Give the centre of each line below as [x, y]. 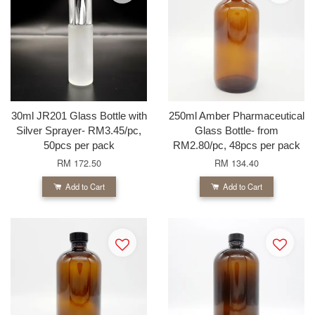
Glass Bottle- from [236, 130]
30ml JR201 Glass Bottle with [79, 115]
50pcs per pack [79, 145]
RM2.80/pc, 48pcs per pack [236, 145]
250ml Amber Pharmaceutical [236, 115]
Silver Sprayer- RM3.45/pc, [79, 130]
